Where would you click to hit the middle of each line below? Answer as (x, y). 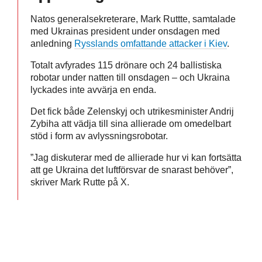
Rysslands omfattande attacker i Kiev (151, 43)
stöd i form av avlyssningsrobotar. (99, 136)
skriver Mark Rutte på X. (80, 182)
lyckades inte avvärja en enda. (93, 89)
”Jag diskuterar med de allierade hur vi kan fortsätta (136, 157)
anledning (52, 43)
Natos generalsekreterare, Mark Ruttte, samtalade (133, 19)
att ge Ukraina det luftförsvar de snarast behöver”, (132, 170)
